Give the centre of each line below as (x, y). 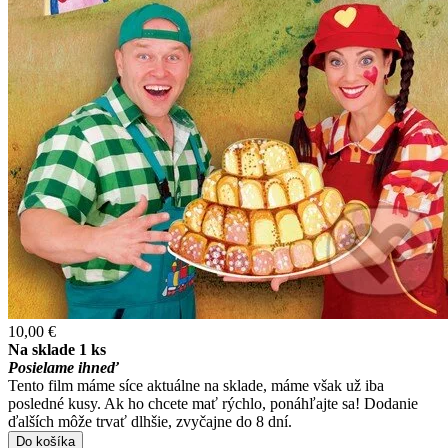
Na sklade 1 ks (57, 350)
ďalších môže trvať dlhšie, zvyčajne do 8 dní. (150, 422)
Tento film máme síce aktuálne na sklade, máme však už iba (196, 386)
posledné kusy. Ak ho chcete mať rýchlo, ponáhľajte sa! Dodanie (213, 404)
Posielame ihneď (63, 368)
